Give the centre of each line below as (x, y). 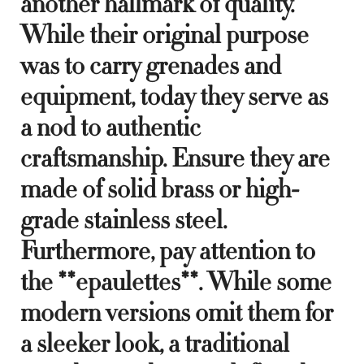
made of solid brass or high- (160, 189)
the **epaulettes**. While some (176, 282)
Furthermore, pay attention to (168, 251)
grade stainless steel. (123, 220)
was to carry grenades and (151, 65)
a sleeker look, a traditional (155, 343)
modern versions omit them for (177, 312)
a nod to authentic (110, 127)
